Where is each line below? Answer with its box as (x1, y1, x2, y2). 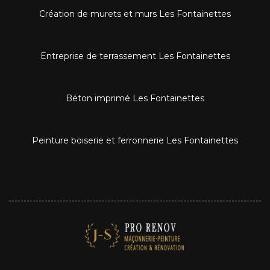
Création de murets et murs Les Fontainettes (39, 8, 231, 19)
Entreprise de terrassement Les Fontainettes (40, 50, 230, 61)
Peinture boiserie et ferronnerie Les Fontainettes (32, 134, 238, 146)
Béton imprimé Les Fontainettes (66, 92, 204, 104)
